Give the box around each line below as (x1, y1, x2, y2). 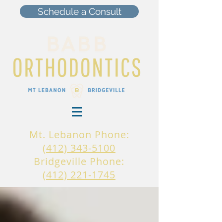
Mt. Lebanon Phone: (29, 128, 129, 141)
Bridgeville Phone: (34, 155, 124, 168)
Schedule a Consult (37, 6, 121, 17)
